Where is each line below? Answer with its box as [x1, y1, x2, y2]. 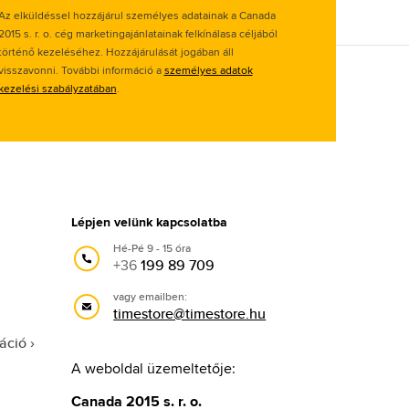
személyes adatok [163, 62, 253, 78]
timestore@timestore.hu [113, 303, 267, 324]
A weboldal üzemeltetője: [71, 358, 236, 379]
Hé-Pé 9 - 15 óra [113, 240, 192, 256]
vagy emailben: [113, 288, 188, 304]
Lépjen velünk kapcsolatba [71, 213, 228, 231]
